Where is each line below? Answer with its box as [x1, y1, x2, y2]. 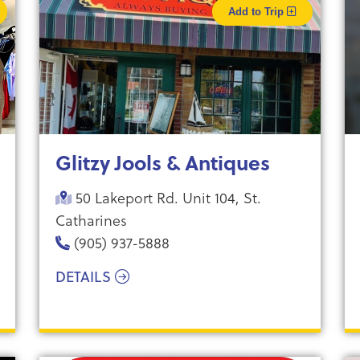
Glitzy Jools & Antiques [55, 148, 270, 177]
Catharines [55, 209, 127, 231]
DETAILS [55, 267, 115, 287]
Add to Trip [227, 6, 287, 18]
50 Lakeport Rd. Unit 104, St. [71, 186, 261, 208]
